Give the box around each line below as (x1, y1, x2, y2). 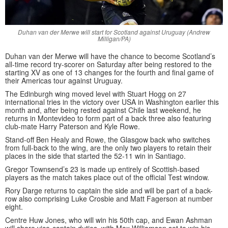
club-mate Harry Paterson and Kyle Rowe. (5, 121, 140, 132)
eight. (5, 202, 23, 212)
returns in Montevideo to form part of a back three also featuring (5, 113, 211, 124)
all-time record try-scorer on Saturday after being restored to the (5, 59, 212, 70)
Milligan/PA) (97, 34, 131, 43)
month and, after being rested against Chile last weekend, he (5, 105, 201, 116)
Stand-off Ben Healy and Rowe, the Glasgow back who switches (5, 134, 210, 145)
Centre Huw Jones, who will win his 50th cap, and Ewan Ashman (5, 215, 212, 225)
